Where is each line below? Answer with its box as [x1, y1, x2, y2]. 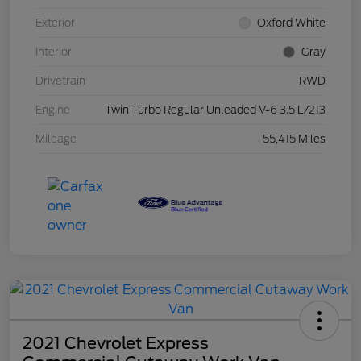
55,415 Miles [263, 133, 326, 146]
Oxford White [257, 17, 326, 30]
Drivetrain [35, 75, 85, 88]
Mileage [35, 133, 77, 146]
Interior [35, 46, 72, 59]
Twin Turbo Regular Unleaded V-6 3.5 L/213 [105, 104, 326, 117]
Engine [35, 104, 70, 117]
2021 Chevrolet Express [23, 334, 209, 354]
